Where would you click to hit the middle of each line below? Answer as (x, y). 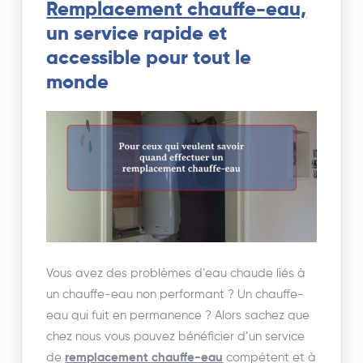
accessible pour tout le (149, 58)
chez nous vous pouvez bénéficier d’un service (176, 336)
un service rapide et (137, 34)
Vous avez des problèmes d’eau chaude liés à (176, 273)
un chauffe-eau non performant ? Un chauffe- (175, 294)
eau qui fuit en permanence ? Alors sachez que (178, 315)
